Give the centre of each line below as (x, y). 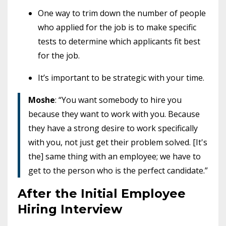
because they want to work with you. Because (114, 114)
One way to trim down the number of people (122, 13)
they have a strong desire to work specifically (113, 128)
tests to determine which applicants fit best (119, 41)
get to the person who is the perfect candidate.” (118, 170)
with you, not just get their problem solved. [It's (118, 142)
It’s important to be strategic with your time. (121, 77)
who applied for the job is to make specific (117, 27)
